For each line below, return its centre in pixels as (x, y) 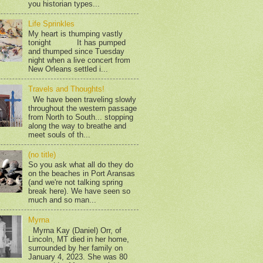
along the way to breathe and (77, 126)
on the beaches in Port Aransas (82, 174)
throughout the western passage (83, 108)
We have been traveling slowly (82, 99)
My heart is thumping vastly (76, 34)
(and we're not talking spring (76, 183)
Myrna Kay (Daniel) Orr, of (75, 230)
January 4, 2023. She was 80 (78, 257)
